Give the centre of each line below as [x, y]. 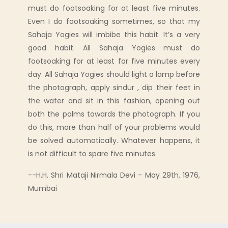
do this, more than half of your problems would [114, 127]
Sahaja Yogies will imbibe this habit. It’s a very [114, 35]
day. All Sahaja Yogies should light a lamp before [114, 75]
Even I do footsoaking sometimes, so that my [114, 22]
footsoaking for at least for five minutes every [114, 61]
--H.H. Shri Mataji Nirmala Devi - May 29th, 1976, [114, 175]
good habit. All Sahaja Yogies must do [114, 48]
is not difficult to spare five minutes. [92, 154]
